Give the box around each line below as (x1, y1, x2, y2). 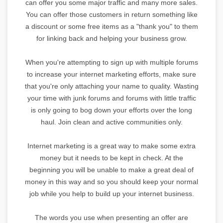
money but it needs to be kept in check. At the (40, 153, 183, 162)
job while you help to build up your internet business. (29, 189, 194, 198)
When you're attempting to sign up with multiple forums (25, 58, 198, 66)
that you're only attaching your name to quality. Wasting (24, 82, 199, 90)
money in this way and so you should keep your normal (25, 177, 198, 186)
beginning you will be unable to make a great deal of (29, 165, 194, 174)
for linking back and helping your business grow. (36, 34, 187, 42)
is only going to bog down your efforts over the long (31, 106, 192, 114)
